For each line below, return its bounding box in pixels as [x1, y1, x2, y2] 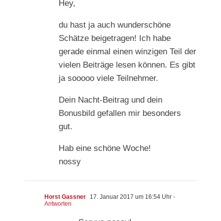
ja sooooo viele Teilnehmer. [59, 74, 158, 83]
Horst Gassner [44, 193, 86, 201]
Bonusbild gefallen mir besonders [59, 109, 181, 118]
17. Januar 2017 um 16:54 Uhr [88, 193, 172, 201]
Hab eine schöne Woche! [59, 144, 151, 153]
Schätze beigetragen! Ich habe [59, 34, 171, 43]
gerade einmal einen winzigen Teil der [59, 47, 196, 57]
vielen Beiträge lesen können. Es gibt [59, 60, 195, 70]
